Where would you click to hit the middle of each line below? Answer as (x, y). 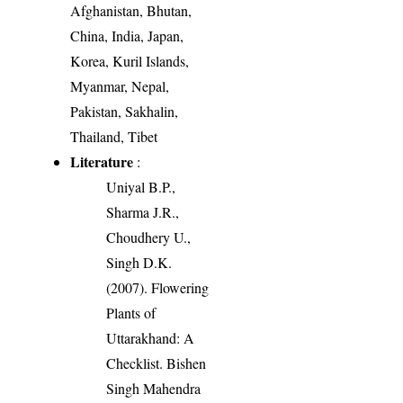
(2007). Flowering (158, 287)
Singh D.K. (139, 262)
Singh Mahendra (154, 388)
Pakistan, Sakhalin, (125, 111)
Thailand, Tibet (114, 136)
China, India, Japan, (127, 35)
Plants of (131, 312)
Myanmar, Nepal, (120, 85)
